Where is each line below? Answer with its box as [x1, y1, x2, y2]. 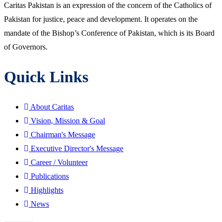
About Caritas [30, 102, 74, 111]
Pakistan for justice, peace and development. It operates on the [4, 14, 198, 23]
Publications [31, 171, 69, 180]
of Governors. [4, 42, 48, 51]
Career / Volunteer [31, 158, 88, 166]
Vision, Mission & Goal [31, 116, 105, 125]
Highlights [31, 185, 63, 194]
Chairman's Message [31, 130, 95, 139]
